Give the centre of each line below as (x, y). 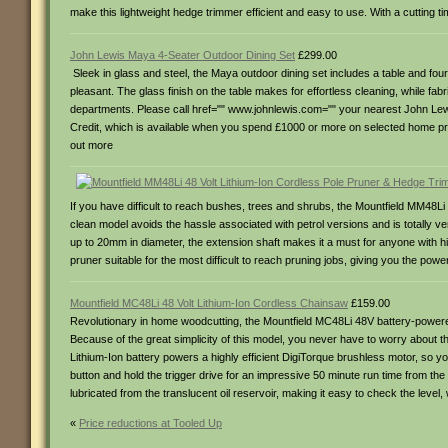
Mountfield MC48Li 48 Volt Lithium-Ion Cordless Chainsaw (209, 303)
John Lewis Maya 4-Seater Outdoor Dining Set (182, 55)
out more (91, 145)
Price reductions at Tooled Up (150, 423)
